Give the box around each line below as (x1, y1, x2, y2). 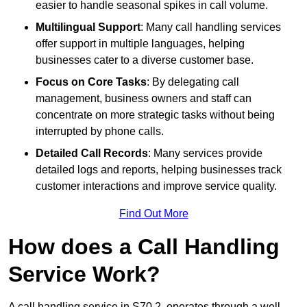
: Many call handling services (140, 21, 281, 33)
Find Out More (119, 207, 188, 219)
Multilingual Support (36, 21, 140, 33)
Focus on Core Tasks (36, 75, 147, 88)
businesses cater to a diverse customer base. (36, 53, 254, 66)
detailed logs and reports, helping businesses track (36, 163, 282, 175)
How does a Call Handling (8, 234, 280, 259)
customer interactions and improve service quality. (36, 180, 277, 192)
